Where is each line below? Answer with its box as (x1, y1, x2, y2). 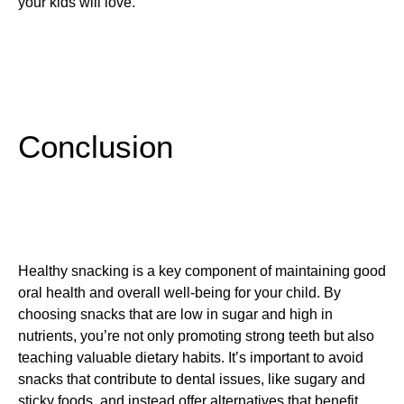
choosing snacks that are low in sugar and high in (18, 306, 333, 322)
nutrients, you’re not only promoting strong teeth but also (18, 327, 374, 344)
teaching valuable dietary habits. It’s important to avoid (18, 349, 363, 365)
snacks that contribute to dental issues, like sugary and (18, 371, 365, 387)
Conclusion (18, 129, 173, 166)
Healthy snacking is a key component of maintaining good (18, 262, 386, 279)
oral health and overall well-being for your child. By (18, 284, 341, 300)
